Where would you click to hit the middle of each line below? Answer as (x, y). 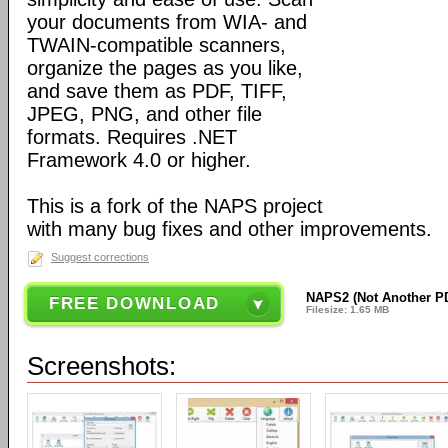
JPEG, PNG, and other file (144, 114)
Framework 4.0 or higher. (139, 160)
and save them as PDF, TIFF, (157, 91)
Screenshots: (101, 366)
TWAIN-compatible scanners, (156, 45)
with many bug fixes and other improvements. (229, 229)
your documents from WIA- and (167, 22)
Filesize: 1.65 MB (348, 309)
